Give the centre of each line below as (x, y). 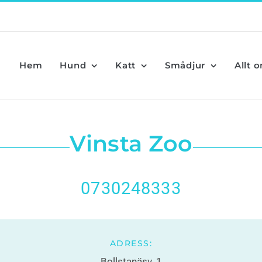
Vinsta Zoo (131, 144)
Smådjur (185, 65)
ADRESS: (131, 243)
